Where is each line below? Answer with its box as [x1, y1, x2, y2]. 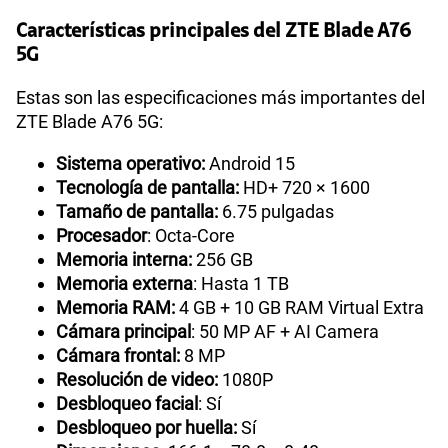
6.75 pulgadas [218, 221, 334, 243]
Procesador [56, 245, 147, 267]
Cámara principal [56, 341, 191, 363]
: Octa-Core [147, 245, 235, 267]
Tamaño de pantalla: [56, 221, 218, 243]
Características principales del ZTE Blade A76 [16, 42, 411, 63]
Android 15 [205, 173, 295, 195]
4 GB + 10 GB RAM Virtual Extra [179, 317, 424, 339]
